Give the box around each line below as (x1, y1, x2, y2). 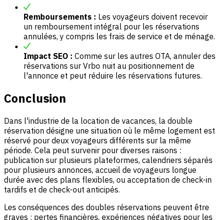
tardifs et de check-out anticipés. (4, 184, 120, 194)
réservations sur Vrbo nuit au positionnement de (24, 60, 194, 71)
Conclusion (4, 90, 66, 106)
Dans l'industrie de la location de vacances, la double (4, 115, 192, 126)
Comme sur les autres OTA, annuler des (73, 51, 216, 61)
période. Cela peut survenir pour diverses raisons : (4, 145, 181, 155)
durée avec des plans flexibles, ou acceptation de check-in (4, 174, 212, 185)
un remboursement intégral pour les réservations (24, 21, 199, 31)
